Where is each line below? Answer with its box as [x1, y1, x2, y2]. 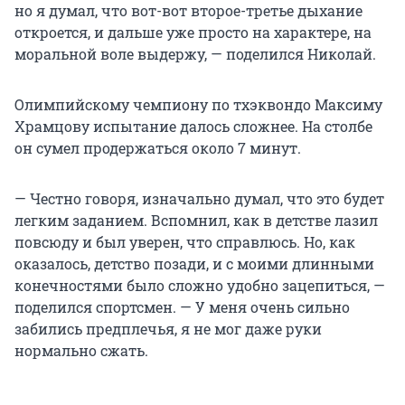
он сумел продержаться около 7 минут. [14, 137, 301, 157]
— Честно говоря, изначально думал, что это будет [14, 188, 384, 208]
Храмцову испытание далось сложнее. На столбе [14, 116, 372, 136]
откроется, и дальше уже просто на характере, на [14, 22, 372, 42]
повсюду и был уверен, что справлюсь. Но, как [14, 231, 355, 251]
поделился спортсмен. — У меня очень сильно [14, 297, 350, 316]
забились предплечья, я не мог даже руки [14, 318, 322, 338]
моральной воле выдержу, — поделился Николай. [14, 43, 376, 63]
